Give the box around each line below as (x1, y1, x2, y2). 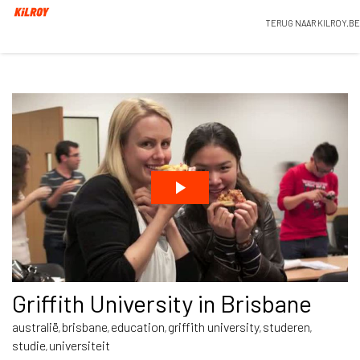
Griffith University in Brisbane (12, 288, 312, 318)
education (111, 319, 165, 335)
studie (12, 337, 46, 354)
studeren (263, 319, 310, 335)
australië (12, 319, 59, 335)
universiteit (49, 337, 110, 354)
